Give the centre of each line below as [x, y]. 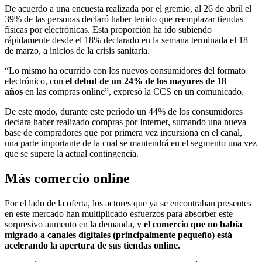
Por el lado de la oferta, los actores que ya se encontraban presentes [128, 203]
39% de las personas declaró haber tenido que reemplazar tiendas [124, 19]
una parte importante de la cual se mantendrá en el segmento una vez [131, 143]
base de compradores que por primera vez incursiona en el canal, [123, 133]
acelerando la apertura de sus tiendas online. [92, 245]
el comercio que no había [193, 224]
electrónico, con [35, 81]
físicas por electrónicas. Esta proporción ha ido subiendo [108, 30]
